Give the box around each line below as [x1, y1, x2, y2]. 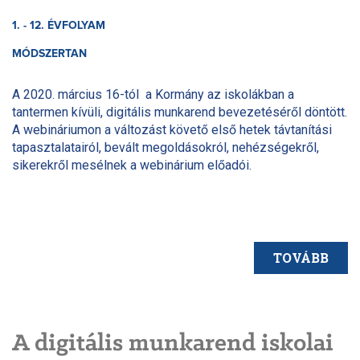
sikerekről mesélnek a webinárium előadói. [12, 157, 252, 173]
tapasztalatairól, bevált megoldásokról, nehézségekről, [12, 139, 319, 155]
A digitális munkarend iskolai [12, 330, 333, 357]
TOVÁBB [273, 248, 329, 266]
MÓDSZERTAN [12, 47, 87, 59]
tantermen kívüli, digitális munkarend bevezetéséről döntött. [12, 104, 347, 120]
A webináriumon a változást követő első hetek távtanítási [12, 121, 332, 137]
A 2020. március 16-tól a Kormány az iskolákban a [12, 86, 294, 102]
